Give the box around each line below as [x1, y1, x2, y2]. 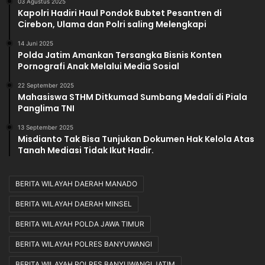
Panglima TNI [18, 102, 75, 114]
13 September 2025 [18, 123, 73, 131]
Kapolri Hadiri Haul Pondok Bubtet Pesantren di [18, 7, 222, 19]
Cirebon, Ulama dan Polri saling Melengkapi [18, 18, 206, 30]
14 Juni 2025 [18, 39, 53, 47]
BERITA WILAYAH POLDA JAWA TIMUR [15, 219, 144, 228]
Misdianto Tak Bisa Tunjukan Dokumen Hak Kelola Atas [18, 132, 254, 145]
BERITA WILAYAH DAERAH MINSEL [15, 199, 132, 208]
